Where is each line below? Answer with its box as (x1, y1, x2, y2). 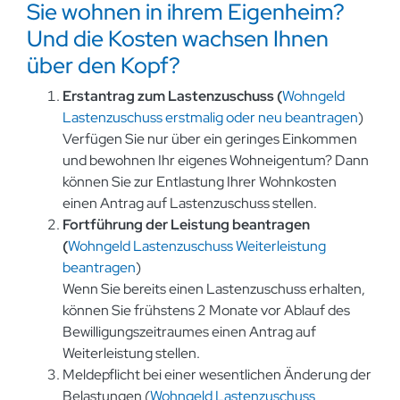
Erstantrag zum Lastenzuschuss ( (62, 87, 282, 105)
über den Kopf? (27, 50, 180, 80)
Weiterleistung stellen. (62, 344, 200, 362)
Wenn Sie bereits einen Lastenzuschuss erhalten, (62, 279, 365, 298)
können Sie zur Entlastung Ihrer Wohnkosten (62, 172, 337, 191)
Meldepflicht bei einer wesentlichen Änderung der (62, 365, 371, 384)
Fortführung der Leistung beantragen (62, 215, 310, 234)
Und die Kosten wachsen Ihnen (27, 23, 329, 54)
